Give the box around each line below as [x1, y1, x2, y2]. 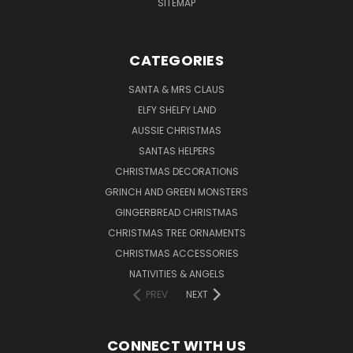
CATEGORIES [129, 50, 224, 70]
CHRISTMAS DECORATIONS [114, 164, 239, 178]
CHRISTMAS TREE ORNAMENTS [107, 225, 246, 240]
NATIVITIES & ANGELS [128, 266, 225, 281]
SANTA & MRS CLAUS [128, 82, 225, 96]
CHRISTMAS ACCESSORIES [114, 246, 239, 260]
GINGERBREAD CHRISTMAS [115, 205, 238, 219]
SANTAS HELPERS [138, 143, 215, 158]
